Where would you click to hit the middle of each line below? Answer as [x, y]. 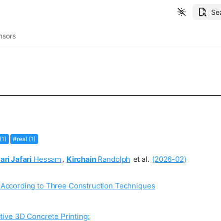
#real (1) [24, 139]
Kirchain [81, 159]
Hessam [47, 159]
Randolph [113, 159]
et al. [141, 159]
